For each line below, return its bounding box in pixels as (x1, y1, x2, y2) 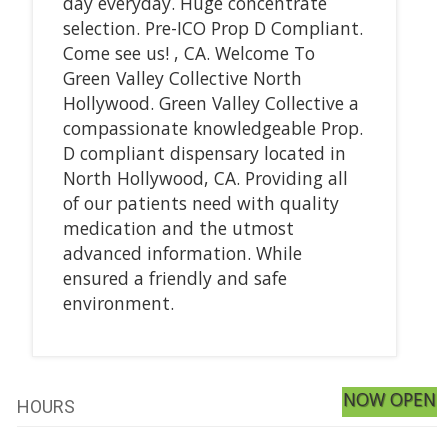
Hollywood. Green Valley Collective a (62, 90, 359, 115)
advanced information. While (62, 240, 302, 265)
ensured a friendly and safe (62, 265, 287, 290)
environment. (62, 290, 174, 315)
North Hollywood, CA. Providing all (62, 165, 348, 190)
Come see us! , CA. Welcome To (62, 40, 315, 65)
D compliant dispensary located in (62, 140, 346, 165)
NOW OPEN (343, 386, 437, 411)
